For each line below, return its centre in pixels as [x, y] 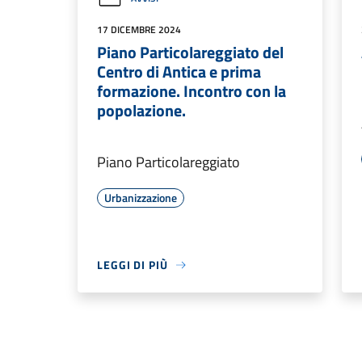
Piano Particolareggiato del [190, 52]
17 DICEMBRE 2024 [139, 29]
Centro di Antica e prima [179, 72]
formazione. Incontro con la [192, 91]
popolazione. [141, 110]
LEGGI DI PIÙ [133, 265]
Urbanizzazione [141, 198]
